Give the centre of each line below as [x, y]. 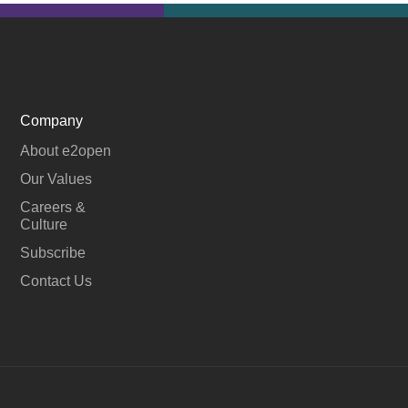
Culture [44, 224]
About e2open [66, 150]
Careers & [53, 207]
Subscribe [53, 252]
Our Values [56, 178]
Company [52, 120]
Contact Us [56, 280]
